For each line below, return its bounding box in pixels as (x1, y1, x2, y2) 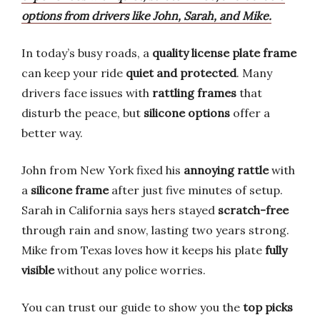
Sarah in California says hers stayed (21, 203, 218, 217)
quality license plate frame (152, 46, 296, 60)
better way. (21, 126, 83, 140)
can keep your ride (21, 66, 126, 80)
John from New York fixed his (21, 163, 184, 177)
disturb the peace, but (21, 106, 144, 120)
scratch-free (218, 203, 289, 217)
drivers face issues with (21, 86, 152, 100)
